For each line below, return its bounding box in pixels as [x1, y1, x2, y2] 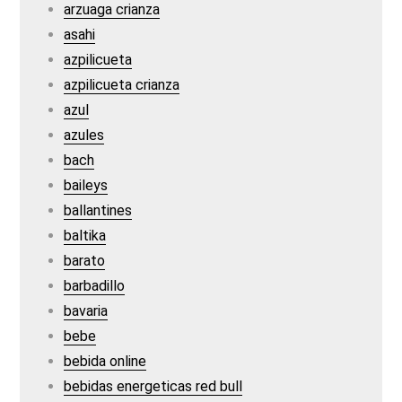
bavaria [64, 302, 109, 319]
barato [64, 252, 106, 269]
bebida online [64, 353, 147, 370]
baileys [64, 177, 109, 194]
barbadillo [64, 277, 126, 294]
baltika [64, 227, 107, 244]
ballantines [64, 202, 133, 219]
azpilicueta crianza [64, 76, 180, 93]
